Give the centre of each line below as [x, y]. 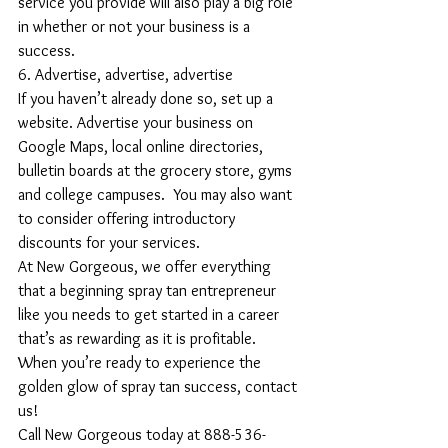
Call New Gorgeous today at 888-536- [142, 434]
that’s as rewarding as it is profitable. [139, 338]
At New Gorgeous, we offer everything [146, 266]
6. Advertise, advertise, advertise [125, 74]
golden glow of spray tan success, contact [159, 386]
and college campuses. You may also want [157, 194]
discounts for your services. [109, 242]
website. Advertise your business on [137, 122]
